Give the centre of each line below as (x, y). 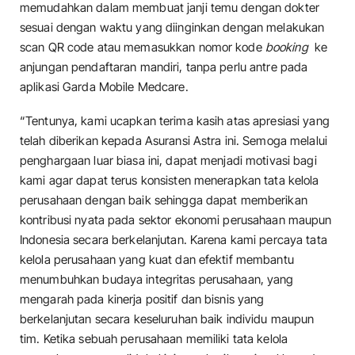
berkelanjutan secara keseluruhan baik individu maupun (167, 319)
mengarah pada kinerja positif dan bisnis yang (142, 300)
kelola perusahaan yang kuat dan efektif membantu (157, 260)
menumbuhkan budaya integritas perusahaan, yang (157, 280)
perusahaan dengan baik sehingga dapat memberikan (164, 200)
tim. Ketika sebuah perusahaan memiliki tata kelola (154, 339)
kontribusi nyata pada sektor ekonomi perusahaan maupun (176, 220)
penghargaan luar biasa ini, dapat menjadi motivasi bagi (168, 161)
